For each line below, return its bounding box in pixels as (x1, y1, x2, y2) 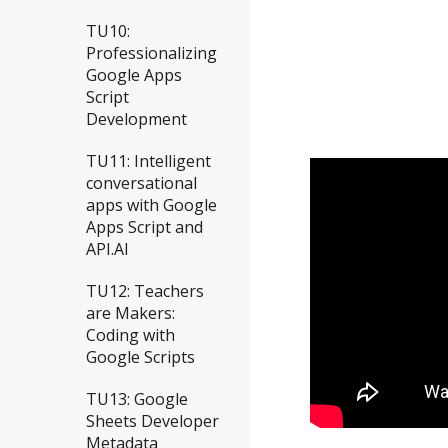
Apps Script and (86, 216, 203, 239)
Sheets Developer (86, 410, 219, 433)
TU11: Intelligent (86, 150, 211, 173)
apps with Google (86, 194, 217, 217)
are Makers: (86, 302, 175, 325)
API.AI (86, 238, 129, 261)
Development (86, 108, 187, 131)
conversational (86, 172, 197, 195)
